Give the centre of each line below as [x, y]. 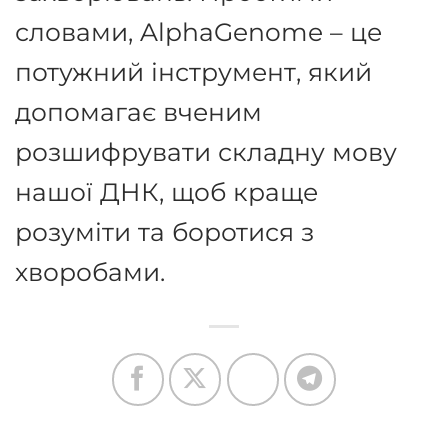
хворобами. [90, 271]
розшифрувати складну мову [206, 151]
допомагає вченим [138, 111]
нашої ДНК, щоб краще [166, 191]
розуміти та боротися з [164, 231]
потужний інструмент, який [193, 71]
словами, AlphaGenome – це [198, 31]
